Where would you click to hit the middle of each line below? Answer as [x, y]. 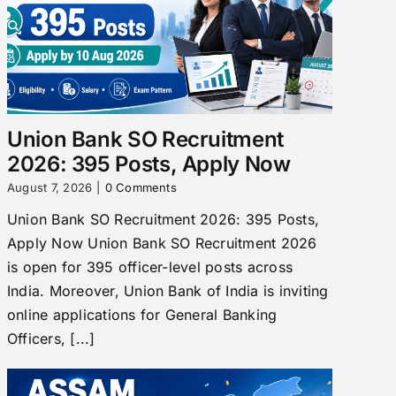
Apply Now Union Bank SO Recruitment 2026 [162, 243]
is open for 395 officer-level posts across [150, 267]
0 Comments [141, 187]
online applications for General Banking [142, 314]
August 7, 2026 [49, 187]
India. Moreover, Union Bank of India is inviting [168, 290]
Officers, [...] [51, 338]
